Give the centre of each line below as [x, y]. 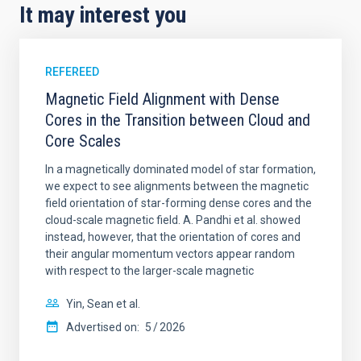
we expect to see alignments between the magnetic [177, 186]
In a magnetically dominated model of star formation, [180, 169]
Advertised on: [103, 327]
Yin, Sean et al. [103, 304]
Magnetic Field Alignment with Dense [162, 99]
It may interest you [103, 15]
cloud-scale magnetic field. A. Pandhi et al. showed [173, 220]
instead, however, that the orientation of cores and [173, 237]
